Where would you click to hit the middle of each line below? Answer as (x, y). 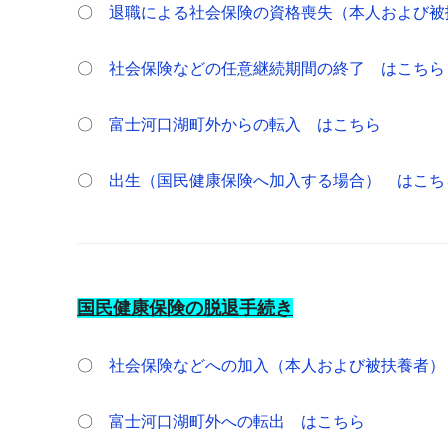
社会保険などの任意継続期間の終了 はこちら (277, 68)
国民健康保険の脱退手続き (185, 308)
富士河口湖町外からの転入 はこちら (245, 124)
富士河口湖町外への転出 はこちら (237, 421)
